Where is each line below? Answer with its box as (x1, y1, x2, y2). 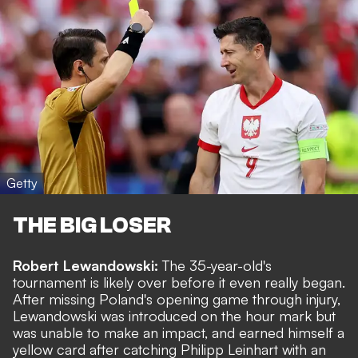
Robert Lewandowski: (13, 257, 162, 275)
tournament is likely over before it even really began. (13, 273, 345, 292)
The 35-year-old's (162, 257, 272, 275)
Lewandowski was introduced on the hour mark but (13, 307, 336, 325)
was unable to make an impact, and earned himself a (13, 324, 344, 342)
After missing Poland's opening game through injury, (13, 290, 340, 308)
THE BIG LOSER (13, 213, 171, 239)
